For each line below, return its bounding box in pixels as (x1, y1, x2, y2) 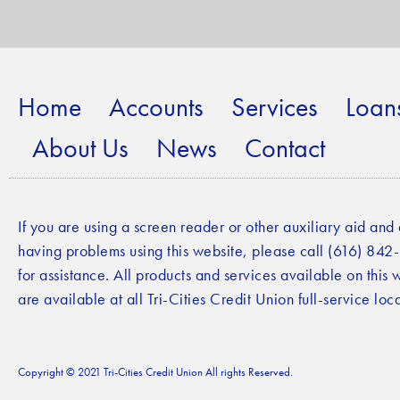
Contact (244, 130, 325, 165)
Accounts (109, 89, 204, 124)
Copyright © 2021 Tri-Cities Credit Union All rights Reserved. (18, 364, 293, 380)
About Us (31, 130, 129, 165)
